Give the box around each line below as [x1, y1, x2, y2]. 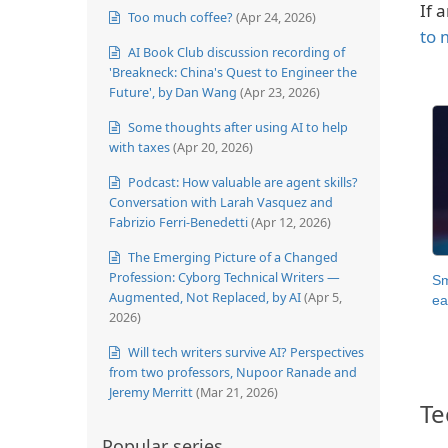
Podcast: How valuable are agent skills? [125, 172, 358, 191]
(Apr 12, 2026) [251, 212, 331, 231]
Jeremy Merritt [109, 382, 193, 401]
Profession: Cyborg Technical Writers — [109, 267, 340, 286]
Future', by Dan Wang [109, 82, 237, 101]
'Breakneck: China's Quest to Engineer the [109, 62, 357, 81]
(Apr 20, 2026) [173, 137, 253, 156]
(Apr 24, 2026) [236, 7, 316, 26]
